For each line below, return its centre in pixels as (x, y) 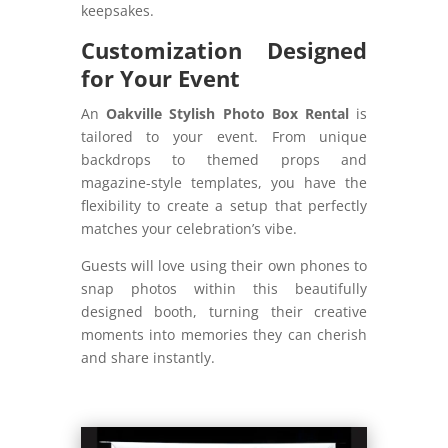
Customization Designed (224, 50)
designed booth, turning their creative (224, 312)
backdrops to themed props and (224, 160)
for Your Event (160, 78)
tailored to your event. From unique (224, 137)
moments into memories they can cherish (224, 335)
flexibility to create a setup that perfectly (224, 206)
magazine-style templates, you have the (224, 183)
